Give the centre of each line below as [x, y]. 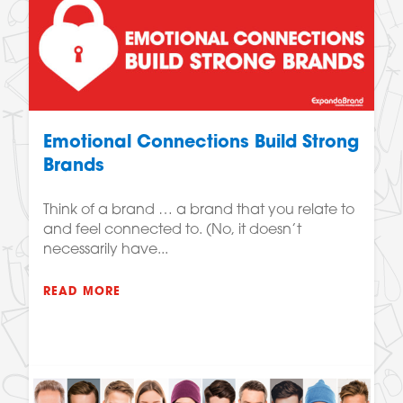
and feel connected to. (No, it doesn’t [172, 230]
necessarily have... [106, 250]
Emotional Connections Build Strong [201, 143]
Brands [74, 166]
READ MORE [82, 291]
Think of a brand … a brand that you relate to [199, 210]
